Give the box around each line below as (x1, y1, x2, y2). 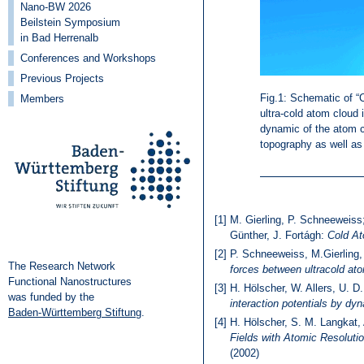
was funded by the (8, 291, 94, 303)
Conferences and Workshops (20, 52, 156, 64)
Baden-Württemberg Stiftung (8, 306, 141, 318)
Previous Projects (20, 72, 104, 84)
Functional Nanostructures (8, 275, 132, 288)
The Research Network (8, 260, 115, 272)
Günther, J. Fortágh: (230, 229, 327, 242)
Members (20, 93, 64, 105)
